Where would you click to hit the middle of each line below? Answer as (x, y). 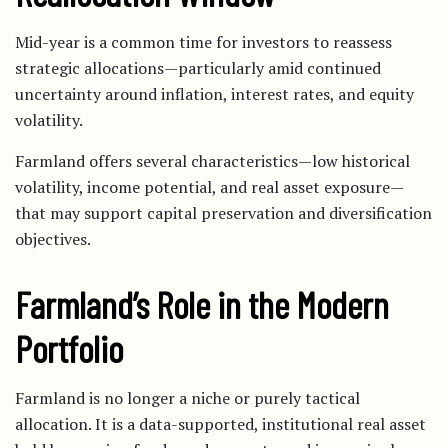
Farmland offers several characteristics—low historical (212, 161)
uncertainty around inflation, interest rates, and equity (214, 94)
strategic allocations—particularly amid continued (198, 68)
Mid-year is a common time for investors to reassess (203, 42)
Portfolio (69, 348)
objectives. (53, 239)
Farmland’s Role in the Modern (202, 304)
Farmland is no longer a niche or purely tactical (187, 398)
